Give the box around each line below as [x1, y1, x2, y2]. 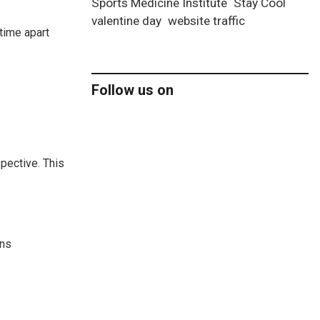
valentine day [91, 14, 161, 29]
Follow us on [91, 81, 174, 99]
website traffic [168, 14, 245, 29]
